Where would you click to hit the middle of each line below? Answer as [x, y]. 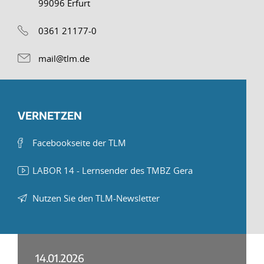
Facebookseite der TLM [79, 143]
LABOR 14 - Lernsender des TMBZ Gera [113, 170]
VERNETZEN [50, 115]
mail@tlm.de [64, 58]
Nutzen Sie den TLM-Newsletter [96, 198]
